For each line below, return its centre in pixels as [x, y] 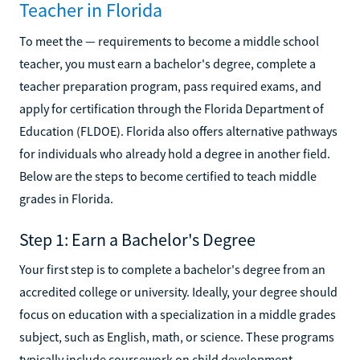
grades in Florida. [66, 198]
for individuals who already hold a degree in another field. [175, 153]
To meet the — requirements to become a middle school [169, 41]
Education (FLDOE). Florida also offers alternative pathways [178, 131]
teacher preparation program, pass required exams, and [170, 86]
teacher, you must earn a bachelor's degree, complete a [168, 63]
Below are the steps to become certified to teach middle [168, 176]
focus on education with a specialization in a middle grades [178, 314]
